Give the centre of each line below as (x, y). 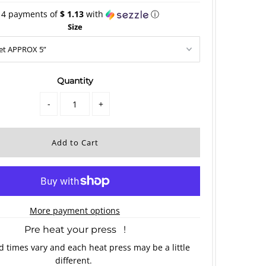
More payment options (75, 211)
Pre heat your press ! (75, 230)
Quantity (75, 81)
